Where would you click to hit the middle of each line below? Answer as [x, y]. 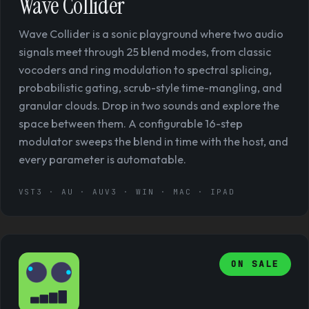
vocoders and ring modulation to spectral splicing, [145, 69]
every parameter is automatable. [102, 159]
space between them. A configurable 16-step [130, 123]
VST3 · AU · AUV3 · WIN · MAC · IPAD [127, 192]
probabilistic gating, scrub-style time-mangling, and [150, 87]
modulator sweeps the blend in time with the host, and [153, 141]
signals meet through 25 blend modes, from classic [144, 51]
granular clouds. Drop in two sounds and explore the [149, 105]
